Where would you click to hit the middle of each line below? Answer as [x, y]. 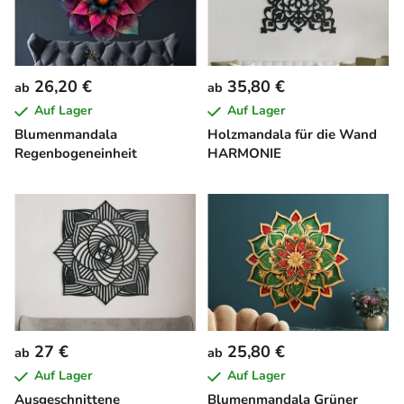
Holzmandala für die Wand [292, 135]
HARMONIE [244, 154]
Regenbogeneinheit [76, 154]
